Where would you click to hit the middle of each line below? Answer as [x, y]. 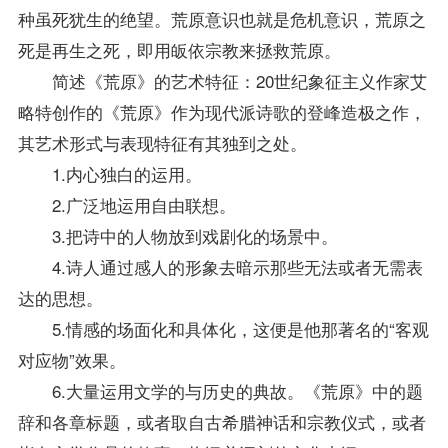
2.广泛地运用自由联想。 [126, 204]
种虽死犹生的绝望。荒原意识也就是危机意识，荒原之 [221, 18]
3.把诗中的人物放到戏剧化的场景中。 [177, 235]
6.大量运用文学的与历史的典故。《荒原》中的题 [220, 390]
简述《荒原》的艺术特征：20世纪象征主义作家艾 [222, 80]
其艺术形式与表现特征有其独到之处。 [162, 142]
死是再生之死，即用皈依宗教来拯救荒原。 [179, 49]
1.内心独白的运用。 [109, 173]
